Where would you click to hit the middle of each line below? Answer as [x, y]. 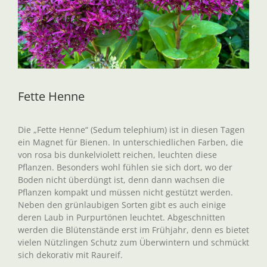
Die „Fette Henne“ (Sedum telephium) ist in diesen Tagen [131, 130]
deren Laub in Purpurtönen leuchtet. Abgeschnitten [122, 217]
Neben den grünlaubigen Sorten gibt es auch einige [122, 205]
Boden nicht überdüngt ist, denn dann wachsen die [121, 180]
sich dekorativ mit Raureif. [70, 255]
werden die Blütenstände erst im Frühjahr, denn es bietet [133, 230]
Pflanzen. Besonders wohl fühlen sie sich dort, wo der [125, 167]
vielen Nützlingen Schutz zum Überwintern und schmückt [133, 242]
